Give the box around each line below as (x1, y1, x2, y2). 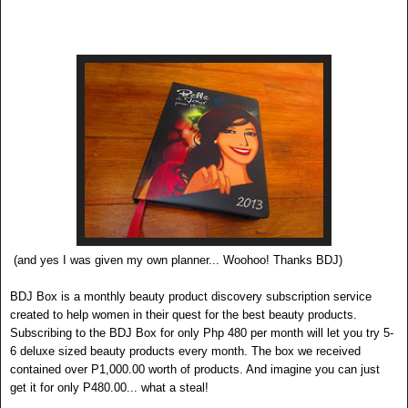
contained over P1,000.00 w (10, 362, 157, 377)
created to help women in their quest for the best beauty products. (10, 308, 357, 322)
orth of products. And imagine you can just (157, 362, 380, 377)
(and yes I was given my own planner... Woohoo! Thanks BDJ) (10, 253, 342, 268)
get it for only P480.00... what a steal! (10, 381, 209, 395)
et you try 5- (330, 326, 393, 341)
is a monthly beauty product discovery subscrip (57, 290, 311, 304)
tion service (311, 290, 372, 304)
